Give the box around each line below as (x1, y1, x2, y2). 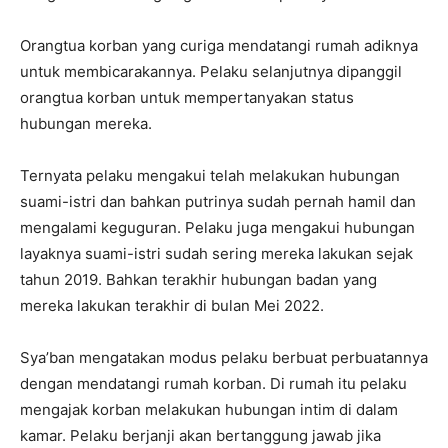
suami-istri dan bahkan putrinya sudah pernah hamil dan (20, 191, 416, 211)
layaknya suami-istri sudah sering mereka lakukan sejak (20, 243, 413, 263)
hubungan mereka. (20, 113, 152, 133)
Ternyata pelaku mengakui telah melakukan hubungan (20, 165, 400, 185)
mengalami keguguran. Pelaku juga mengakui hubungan (20, 217, 415, 237)
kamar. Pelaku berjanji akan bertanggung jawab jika (20, 425, 381, 445)
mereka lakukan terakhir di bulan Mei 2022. (20, 295, 324, 315)
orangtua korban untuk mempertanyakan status (20, 87, 354, 107)
